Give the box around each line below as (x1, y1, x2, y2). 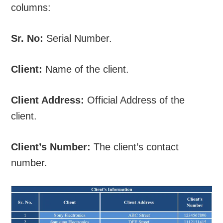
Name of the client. (42, 63, 129, 75)
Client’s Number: (11, 141, 91, 152)
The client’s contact (91, 141, 179, 152)
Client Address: (11, 94, 85, 106)
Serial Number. (43, 32, 112, 44)
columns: (11, 1, 51, 13)
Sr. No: (11, 32, 44, 44)
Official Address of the (84, 94, 185, 106)
